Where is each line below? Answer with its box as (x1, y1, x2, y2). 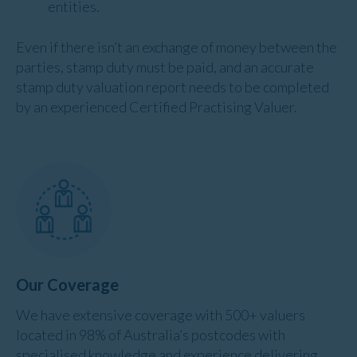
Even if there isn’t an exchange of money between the (16, 37, 337, 56)
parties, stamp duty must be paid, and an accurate (16, 57, 314, 76)
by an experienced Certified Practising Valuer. (16, 97, 297, 116)
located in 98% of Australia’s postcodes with (16, 325, 285, 343)
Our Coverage (16, 274, 119, 294)
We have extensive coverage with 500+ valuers (16, 305, 305, 324)
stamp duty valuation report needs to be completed (16, 77, 329, 96)
